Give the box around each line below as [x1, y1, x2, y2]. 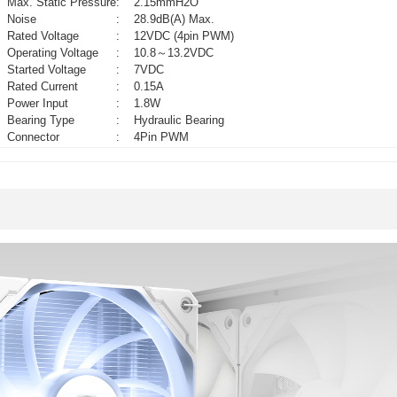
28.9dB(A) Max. [123, 12, 215, 27]
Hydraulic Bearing [123, 113, 225, 128]
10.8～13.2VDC [123, 46, 214, 60]
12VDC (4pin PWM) [123, 29, 238, 43]
